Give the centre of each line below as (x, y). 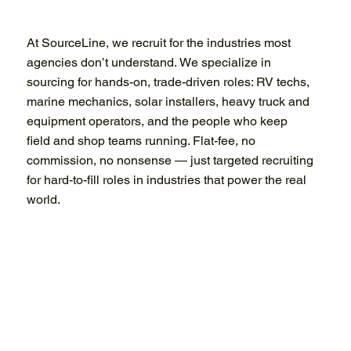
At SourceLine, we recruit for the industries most (159, 43)
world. (44, 200)
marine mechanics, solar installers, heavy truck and (170, 102)
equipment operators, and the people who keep (157, 121)
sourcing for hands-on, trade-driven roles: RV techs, (168, 82)
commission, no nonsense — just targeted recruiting (170, 161)
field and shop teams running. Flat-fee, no (141, 141)
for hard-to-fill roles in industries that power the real (167, 180)
